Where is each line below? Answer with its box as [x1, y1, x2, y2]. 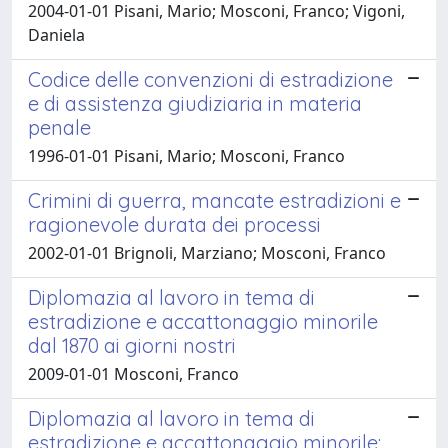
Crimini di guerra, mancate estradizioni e [28, 187, 401, 213]
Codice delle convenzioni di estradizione [28, 66, 393, 92]
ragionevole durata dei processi [28, 211, 321, 237]
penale [28, 114, 91, 140]
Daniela [28, 23, 85, 46]
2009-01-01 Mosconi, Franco [28, 362, 239, 385]
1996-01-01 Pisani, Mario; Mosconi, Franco [28, 144, 345, 167]
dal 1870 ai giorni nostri [28, 332, 236, 358]
